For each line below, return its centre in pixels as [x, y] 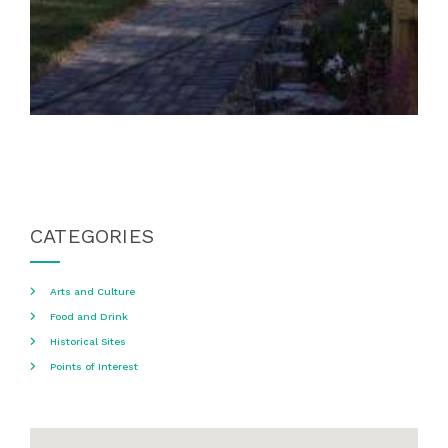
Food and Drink [89, 316]
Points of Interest [94, 366]
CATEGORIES [92, 235]
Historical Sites [88, 341]
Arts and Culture [92, 291]
